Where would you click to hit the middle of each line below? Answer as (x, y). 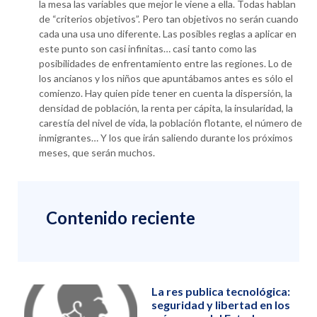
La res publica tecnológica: (220, 292)
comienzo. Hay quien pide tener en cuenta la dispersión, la (166, 93)
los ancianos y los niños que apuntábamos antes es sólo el (166, 79)
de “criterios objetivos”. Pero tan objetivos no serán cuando (169, 19)
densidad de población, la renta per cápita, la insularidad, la (166, 108)
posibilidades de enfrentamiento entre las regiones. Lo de (166, 64)
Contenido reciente (121, 218)
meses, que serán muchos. (97, 153)
